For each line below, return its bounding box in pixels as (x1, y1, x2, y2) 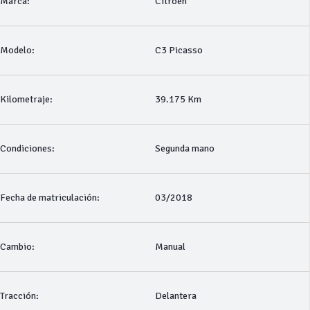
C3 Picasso (154, 44, 203, 56)
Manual (154, 241, 185, 253)
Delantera (154, 290, 197, 302)
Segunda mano (154, 143, 215, 154)
